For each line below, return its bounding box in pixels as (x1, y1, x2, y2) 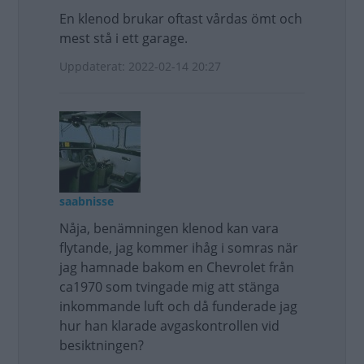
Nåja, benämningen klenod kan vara (59, 219, 279, 237)
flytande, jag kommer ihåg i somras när (59, 239, 298, 257)
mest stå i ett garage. (59, 29, 188, 47)
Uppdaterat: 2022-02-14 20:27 (59, 58, 221, 74)
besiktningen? (59, 336, 144, 354)
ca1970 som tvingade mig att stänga (59, 278, 279, 296)
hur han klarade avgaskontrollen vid (59, 317, 279, 335)
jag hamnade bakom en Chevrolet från (59, 258, 294, 276)
